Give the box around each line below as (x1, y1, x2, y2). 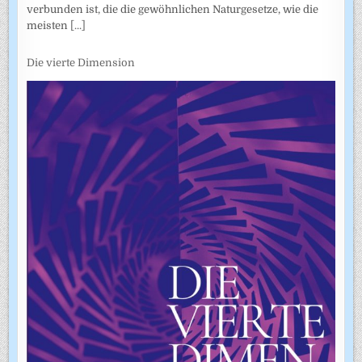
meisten (27, 19, 71, 32)
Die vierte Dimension (27, 57, 136, 69)
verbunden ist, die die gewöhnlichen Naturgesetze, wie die (27, 2, 319, 15)
